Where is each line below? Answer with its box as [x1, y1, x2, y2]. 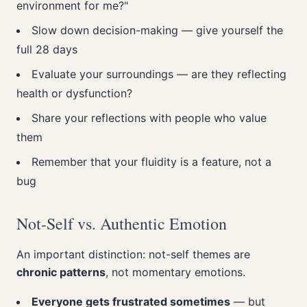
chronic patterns [16, 265, 106, 279]
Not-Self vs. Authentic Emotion [16, 212, 227, 234]
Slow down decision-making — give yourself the [32, 23, 283, 37]
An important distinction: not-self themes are [16, 247, 250, 261]
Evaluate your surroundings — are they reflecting [32, 67, 286, 81]
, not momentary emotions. [106, 265, 245, 279]
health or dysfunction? [16, 86, 132, 100]
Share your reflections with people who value [32, 111, 267, 125]
